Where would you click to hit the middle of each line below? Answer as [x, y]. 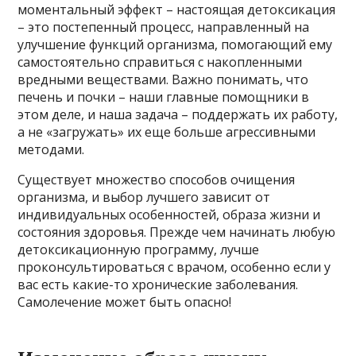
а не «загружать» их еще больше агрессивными [167, 132]
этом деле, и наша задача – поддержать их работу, [178, 114]
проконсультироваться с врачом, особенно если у [174, 267]
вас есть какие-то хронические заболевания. [158, 284]
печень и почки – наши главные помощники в [164, 97]
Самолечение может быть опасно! [125, 302]
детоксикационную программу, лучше [139, 249]
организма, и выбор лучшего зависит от [144, 197]
